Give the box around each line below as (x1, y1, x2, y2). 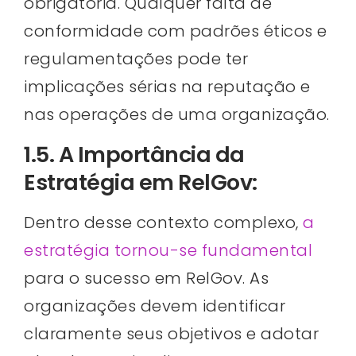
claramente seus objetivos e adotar (24, 322, 319, 345)
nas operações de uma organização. (24, 103, 330, 126)
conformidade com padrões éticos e (24, 20, 327, 43)
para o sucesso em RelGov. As (24, 266, 269, 289)
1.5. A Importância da (24, 139, 245, 169)
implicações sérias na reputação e (24, 75, 311, 99)
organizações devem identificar (24, 294, 285, 317)
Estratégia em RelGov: (24, 167, 257, 197)
